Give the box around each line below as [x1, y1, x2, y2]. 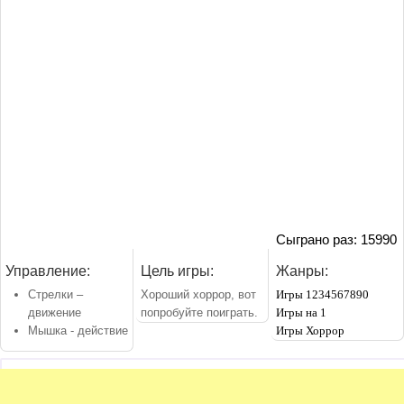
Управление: [5, 262, 90, 279]
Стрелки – [28, 287, 83, 301]
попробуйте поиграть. [140, 305, 258, 319]
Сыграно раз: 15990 [275, 231, 397, 247]
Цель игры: [140, 262, 214, 279]
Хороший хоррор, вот [140, 287, 256, 301]
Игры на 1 [276, 305, 327, 319]
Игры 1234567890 [276, 287, 370, 301]
